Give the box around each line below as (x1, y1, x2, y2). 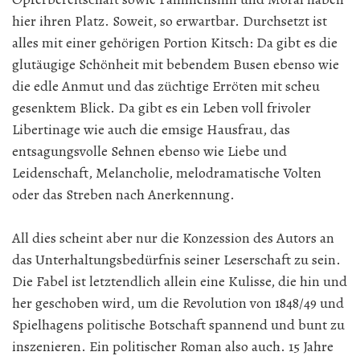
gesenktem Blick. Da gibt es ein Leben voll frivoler (12, 98, 311, 117)
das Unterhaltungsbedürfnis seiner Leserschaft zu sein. (12, 250, 341, 269)
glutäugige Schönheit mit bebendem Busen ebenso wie (12, 55, 339, 74)
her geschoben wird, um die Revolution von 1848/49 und (12, 293, 344, 313)
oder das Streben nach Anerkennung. (12, 185, 235, 204)
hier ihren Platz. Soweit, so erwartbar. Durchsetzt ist (12, 11, 327, 31)
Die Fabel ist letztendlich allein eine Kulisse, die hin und (12, 272, 347, 291)
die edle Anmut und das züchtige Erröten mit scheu (12, 76, 320, 96)
